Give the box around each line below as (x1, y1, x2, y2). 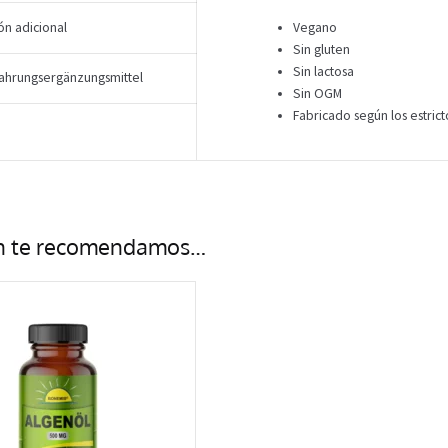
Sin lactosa (293, 63, 355, 81)
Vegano (293, 19, 338, 37)
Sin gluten (293, 41, 351, 59)
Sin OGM (293, 85, 343, 103)
